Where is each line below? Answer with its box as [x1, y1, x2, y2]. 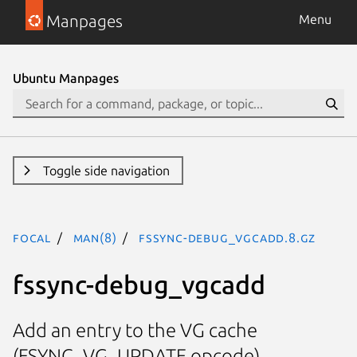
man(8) [73, 230, 117, 245]
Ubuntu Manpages [13, 71, 119, 85]
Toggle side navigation [42, 163, 170, 178]
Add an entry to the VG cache [13, 320, 257, 342]
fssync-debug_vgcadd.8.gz [139, 230, 316, 245]
